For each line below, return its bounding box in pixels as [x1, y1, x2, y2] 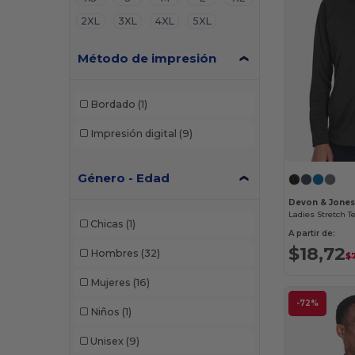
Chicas [90, 218, 124, 231]
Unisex [90, 335, 124, 348]
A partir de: [288, 228, 336, 239]
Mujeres [90, 277, 131, 289]
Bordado [90, 98, 136, 111]
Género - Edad [78, 170, 170, 185]
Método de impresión [78, 50, 217, 66]
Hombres [90, 247, 139, 260]
